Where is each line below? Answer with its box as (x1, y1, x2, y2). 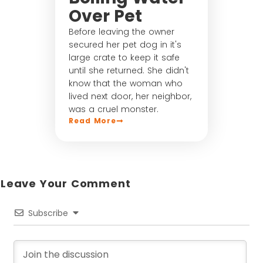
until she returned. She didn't (69, 64, 189, 76)
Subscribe (28, 207, 68, 219)
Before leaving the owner (69, 25, 174, 38)
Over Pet (69, 4, 142, 28)
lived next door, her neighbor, (69, 90, 191, 102)
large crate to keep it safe (69, 51, 180, 63)
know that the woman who (69, 77, 183, 89)
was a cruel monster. (69, 103, 159, 115)
